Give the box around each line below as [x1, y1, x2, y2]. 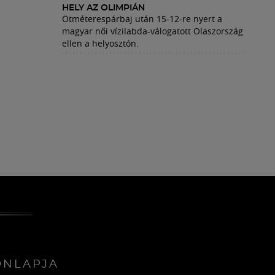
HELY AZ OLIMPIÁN [62, 4, 145, 12]
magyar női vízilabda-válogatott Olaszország [62, 25, 243, 37]
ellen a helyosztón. [62, 37, 139, 49]
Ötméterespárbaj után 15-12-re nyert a [62, 13, 222, 25]
